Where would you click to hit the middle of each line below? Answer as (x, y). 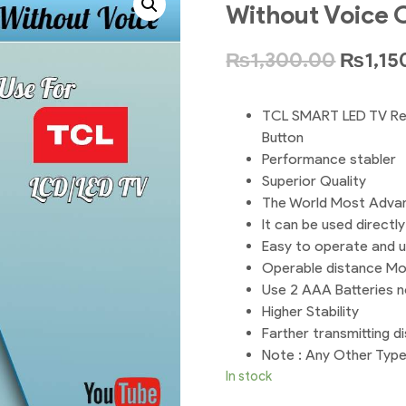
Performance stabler (329, 159)
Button (283, 138)
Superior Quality (314, 181)
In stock (249, 377)
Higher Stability (311, 312)
